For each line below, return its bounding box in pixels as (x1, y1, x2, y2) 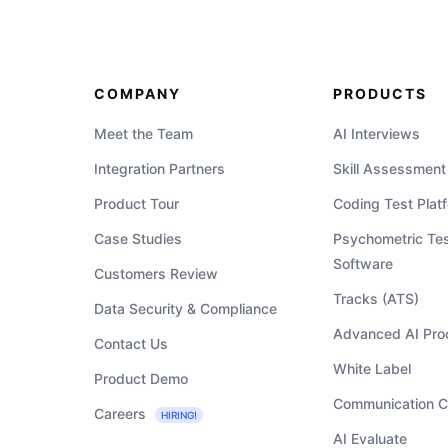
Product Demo (94, 369, 189, 387)
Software (333, 254, 394, 272)
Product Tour (94, 194, 180, 212)
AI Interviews (333, 124, 421, 142)
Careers (94, 404, 151, 422)
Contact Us (94, 334, 169, 352)
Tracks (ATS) (333, 289, 420, 307)
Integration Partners (94, 159, 226, 177)
